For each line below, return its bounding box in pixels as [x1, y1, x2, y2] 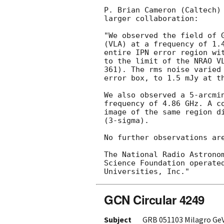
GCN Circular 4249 [104, 190, 204, 208]
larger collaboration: [104, 13, 198, 23]
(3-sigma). [104, 115, 149, 125]
